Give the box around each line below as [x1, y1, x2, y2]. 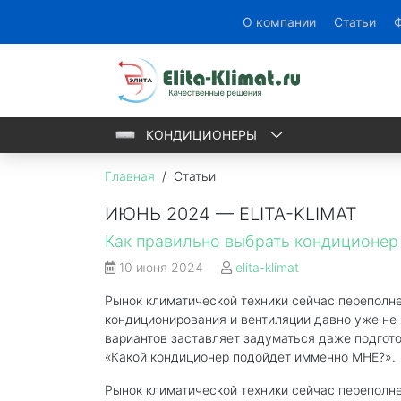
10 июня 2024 [119, 260, 203, 275]
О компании [243, 14, 316, 30]
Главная [105, 168, 155, 183]
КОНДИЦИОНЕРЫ [146, 127, 260, 142]
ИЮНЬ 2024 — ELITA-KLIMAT [105, 203, 357, 225]
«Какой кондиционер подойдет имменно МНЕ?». [105, 349, 396, 364]
